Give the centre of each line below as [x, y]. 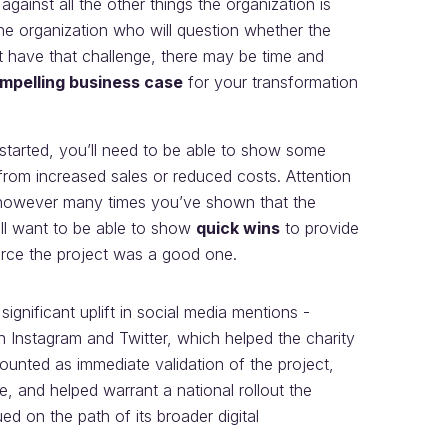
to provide [319, 228]
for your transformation [270, 82]
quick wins [238, 228]
